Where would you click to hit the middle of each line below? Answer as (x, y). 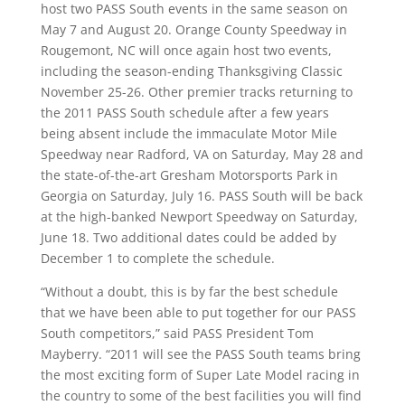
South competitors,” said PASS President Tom (177, 333)
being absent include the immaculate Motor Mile (188, 133)
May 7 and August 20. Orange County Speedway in (193, 29)
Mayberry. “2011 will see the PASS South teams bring (200, 354)
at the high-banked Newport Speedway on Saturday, (199, 217)
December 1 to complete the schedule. (157, 258)
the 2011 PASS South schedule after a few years (184, 113)
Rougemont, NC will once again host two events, (186, 50)
